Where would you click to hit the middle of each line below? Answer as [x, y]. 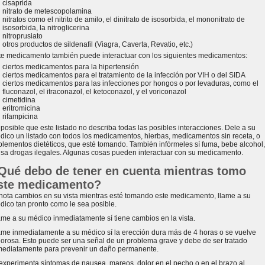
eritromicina [21, 108]
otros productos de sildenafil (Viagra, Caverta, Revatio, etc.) [98, 44]
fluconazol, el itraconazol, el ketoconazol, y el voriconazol [94, 92]
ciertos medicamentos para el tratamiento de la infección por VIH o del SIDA [124, 75]
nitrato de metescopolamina [47, 11]
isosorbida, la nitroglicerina [46, 28]
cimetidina [19, 100]
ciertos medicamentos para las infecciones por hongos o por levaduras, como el [130, 83]
